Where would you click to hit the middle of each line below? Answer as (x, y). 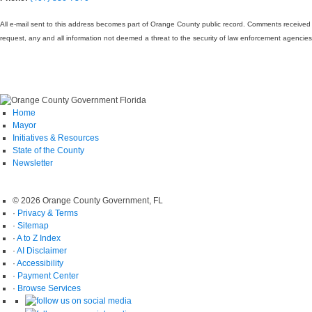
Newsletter (33, 163)
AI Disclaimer (42, 250)
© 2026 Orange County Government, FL (88, 200)
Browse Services (49, 288)
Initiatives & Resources (56, 138)
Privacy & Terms (48, 213)
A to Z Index (39, 238)
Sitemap (33, 225)
